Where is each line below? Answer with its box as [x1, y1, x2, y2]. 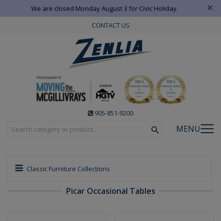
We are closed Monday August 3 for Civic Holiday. [31, 4, 178, 13]
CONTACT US [91, 21, 130, 30]
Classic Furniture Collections [25, 164, 110, 173]
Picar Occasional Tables [66, 185, 155, 196]
